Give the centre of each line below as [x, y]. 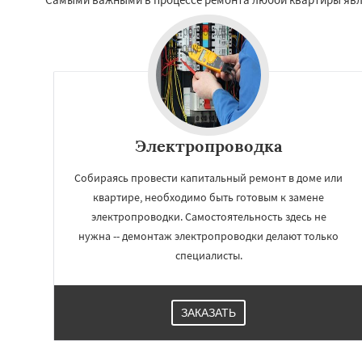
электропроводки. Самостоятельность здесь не [208, 216]
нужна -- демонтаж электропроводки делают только [208, 236]
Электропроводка [208, 145]
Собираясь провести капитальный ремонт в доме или [208, 177]
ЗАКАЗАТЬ [208, 312]
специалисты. [208, 255]
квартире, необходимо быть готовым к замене [208, 197]
